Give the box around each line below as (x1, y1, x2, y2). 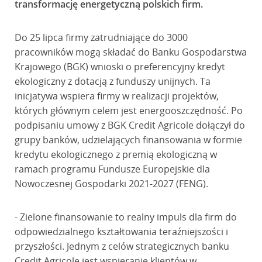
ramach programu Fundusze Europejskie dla (14, 163, 210, 175)
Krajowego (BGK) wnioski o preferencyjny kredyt (14, 60, 225, 73)
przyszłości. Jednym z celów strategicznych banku (14, 240, 229, 253)
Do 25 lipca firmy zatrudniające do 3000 (14, 31, 188, 44)
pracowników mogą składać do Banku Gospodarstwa (14, 46, 247, 58)
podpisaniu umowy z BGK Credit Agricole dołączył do (14, 119, 245, 132)
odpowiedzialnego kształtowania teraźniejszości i (14, 225, 228, 238)
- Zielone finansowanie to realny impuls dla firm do (14, 211, 237, 223)
